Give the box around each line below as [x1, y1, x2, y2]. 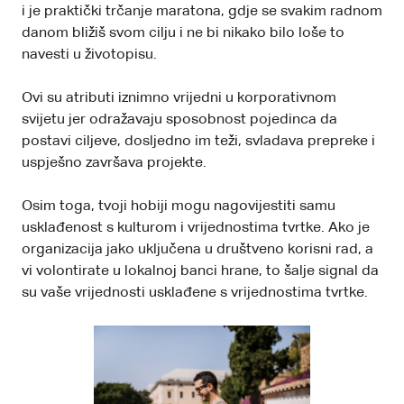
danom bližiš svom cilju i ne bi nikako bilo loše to [22, 25, 344, 41]
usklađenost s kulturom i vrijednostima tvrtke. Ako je [22, 220, 370, 235]
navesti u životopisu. [22, 47, 157, 62]
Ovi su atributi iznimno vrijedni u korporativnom [22, 90, 336, 106]
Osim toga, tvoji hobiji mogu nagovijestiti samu [22, 198, 335, 214]
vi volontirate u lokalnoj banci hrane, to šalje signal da [22, 263, 379, 279]
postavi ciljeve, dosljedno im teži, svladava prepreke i [22, 133, 375, 149]
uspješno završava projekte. [22, 155, 207, 170]
